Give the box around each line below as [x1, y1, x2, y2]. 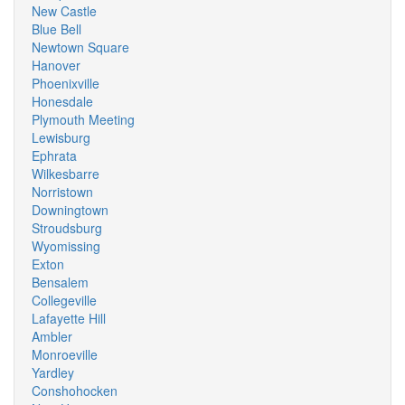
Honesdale [32, 92, 93, 110]
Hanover [32, 56, 80, 74]
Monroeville [32, 345, 98, 363]
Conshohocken [32, 381, 118, 400]
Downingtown [32, 201, 108, 219]
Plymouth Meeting [32, 110, 135, 128]
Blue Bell [32, 20, 81, 38]
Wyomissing [32, 237, 100, 255]
